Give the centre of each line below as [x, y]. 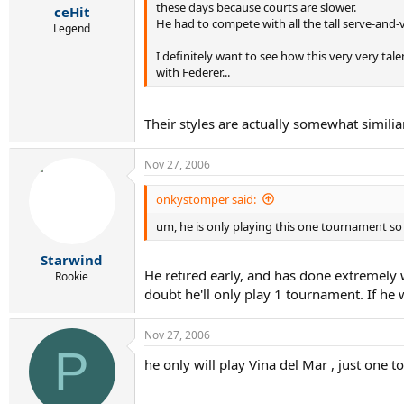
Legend [72, 28]
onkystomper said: [206, 199]
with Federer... [193, 72]
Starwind [72, 260]
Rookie [72, 276]
